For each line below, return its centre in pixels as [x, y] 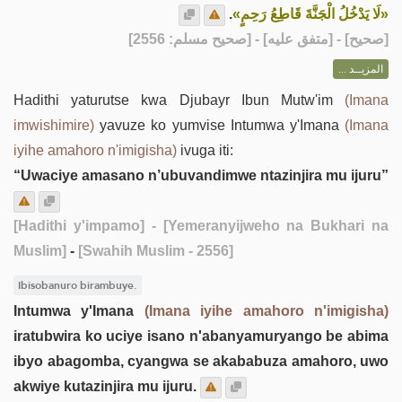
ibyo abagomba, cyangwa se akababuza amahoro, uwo [201, 361]
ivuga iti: [205, 150]
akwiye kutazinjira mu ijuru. [105, 386]
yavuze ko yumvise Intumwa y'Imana [219, 125]
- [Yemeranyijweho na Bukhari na [267, 226]
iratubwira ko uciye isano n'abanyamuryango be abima [201, 336]
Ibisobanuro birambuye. [77, 285]
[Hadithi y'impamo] [79, 226]
